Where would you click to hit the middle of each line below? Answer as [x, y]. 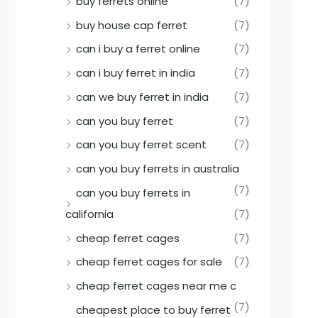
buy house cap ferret [132, 25]
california [89, 214]
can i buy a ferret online [138, 49]
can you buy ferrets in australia [158, 169]
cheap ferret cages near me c [156, 286]
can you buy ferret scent [141, 145]
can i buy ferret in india [136, 73]
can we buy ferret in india [142, 97]
